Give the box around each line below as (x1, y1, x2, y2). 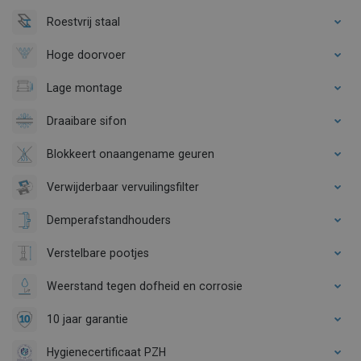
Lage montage (47, 81, 122, 94)
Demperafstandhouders (47, 213, 171, 226)
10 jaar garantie (47, 312, 128, 326)
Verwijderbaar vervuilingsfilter (47, 180, 199, 193)
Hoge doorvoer (47, 48, 126, 61)
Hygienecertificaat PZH (47, 345, 166, 359)
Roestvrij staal (47, 15, 120, 28)
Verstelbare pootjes (47, 246, 149, 259)
